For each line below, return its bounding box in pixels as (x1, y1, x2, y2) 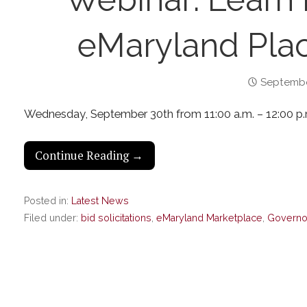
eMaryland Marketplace (156, 212, 262, 224)
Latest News (71, 195, 129, 207)
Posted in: (23, 195, 71, 207)
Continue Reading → (35, 147, 144, 163)
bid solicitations (80, 212, 151, 224)
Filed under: (23, 212, 81, 224)
